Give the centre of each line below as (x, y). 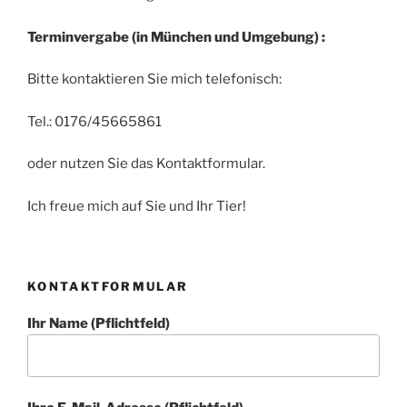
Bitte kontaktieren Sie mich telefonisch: (154, 79)
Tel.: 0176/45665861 (94, 121)
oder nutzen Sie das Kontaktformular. (146, 164)
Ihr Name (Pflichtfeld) (99, 323)
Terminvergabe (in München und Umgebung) (174, 37)
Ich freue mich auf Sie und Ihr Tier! (137, 206)
